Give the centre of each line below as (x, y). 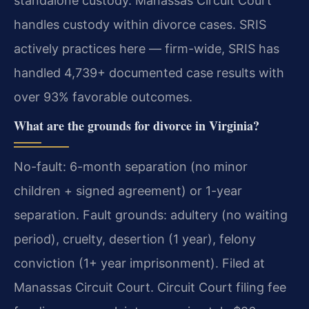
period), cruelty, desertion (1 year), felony (135, 239)
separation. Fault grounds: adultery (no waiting (151, 215)
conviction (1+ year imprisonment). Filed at (139, 263)
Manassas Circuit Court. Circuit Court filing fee (150, 288)
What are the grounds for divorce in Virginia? (137, 126)
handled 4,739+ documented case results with (149, 72)
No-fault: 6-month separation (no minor (131, 167)
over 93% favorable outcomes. (103, 97)
